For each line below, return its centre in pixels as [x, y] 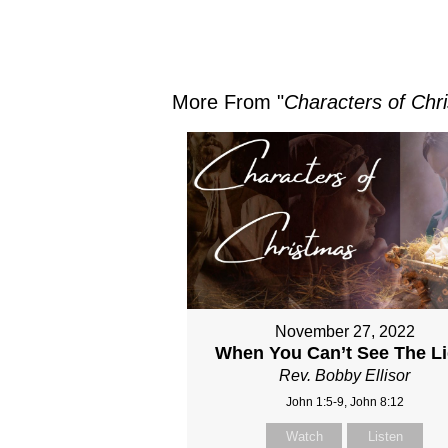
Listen [385, 437]
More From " [228, 102]
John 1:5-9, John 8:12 [344, 402]
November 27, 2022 [344, 332]
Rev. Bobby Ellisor [345, 376]
